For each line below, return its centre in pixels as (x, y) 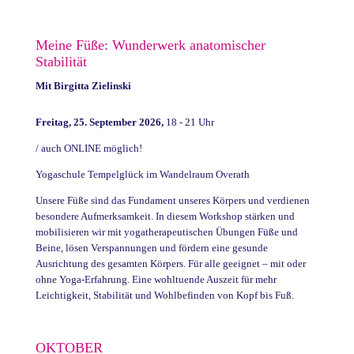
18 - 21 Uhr (188, 122)
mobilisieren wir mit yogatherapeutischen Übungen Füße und (166, 232)
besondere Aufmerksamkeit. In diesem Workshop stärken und (165, 216)
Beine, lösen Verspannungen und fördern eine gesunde (151, 247)
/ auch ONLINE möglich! (88, 148)
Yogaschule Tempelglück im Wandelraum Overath (142, 174)
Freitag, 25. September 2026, (99, 122)
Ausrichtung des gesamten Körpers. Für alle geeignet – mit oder (170, 263)
